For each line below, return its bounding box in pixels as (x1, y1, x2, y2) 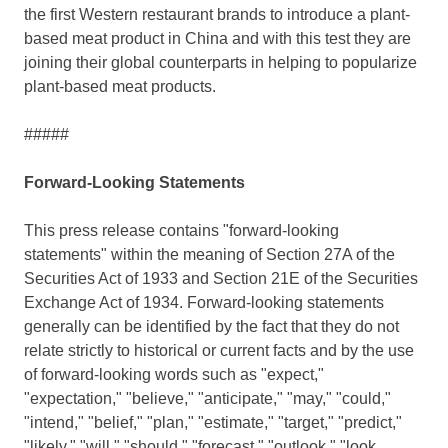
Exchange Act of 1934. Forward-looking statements (24, 294, 384, 312)
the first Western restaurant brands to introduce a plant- (24, 6, 410, 24)
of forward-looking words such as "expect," (24, 366, 324, 384)
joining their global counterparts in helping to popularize (24, 54, 417, 72)
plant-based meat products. (24, 78, 216, 96)
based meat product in (24, 30, 185, 48)
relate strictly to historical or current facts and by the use (24, 342, 414, 360)
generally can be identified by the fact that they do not (24, 318, 399, 336)
